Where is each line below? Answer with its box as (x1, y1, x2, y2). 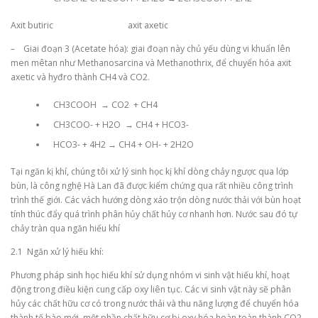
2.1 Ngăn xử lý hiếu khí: (11, 246, 104, 258)
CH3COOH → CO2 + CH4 (46, 98, 158, 111)
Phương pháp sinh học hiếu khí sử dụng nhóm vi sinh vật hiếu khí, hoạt (11, 269, 290, 282)
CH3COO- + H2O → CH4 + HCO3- (46, 118, 189, 131)
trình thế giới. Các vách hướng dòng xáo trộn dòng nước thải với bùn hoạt (11, 193, 301, 206)
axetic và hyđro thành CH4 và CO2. (11, 71, 150, 84)
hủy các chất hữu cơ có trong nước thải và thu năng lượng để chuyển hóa (11, 297, 299, 310)
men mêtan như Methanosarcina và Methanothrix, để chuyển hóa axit (11, 57, 291, 70)
